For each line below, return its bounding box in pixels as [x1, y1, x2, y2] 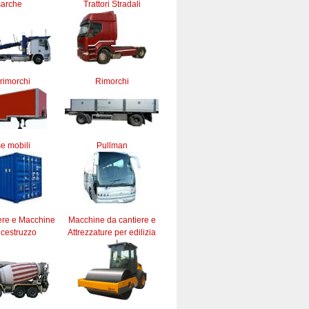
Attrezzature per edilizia [68, 228, 156, 237]
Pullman [96, 141, 128, 150]
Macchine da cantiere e [68, 215, 156, 225]
